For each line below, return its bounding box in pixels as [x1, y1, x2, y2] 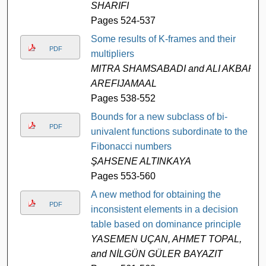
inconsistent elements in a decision [90, 204, 238, 214]
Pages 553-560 [90, 170, 156, 181]
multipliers [90, 48, 134, 59]
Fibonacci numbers [90, 141, 172, 151]
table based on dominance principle [90, 218, 241, 229]
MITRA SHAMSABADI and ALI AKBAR [90, 63, 255, 74]
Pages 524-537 [90, 15, 156, 26]
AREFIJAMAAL [90, 78, 157, 88]
